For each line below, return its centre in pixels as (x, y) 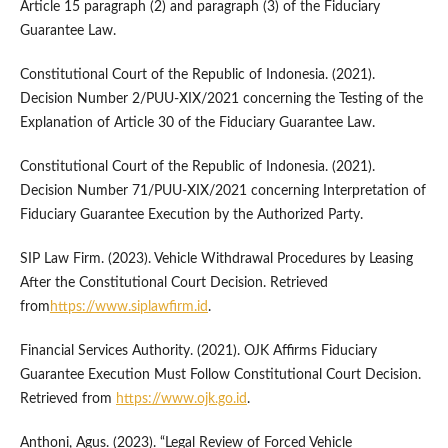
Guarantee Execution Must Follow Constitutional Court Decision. (220, 375)
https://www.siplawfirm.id (128, 307)
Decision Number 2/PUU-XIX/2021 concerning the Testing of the (221, 99)
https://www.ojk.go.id (181, 399)
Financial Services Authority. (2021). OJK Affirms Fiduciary (198, 351)
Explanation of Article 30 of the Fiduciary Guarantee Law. (197, 123)
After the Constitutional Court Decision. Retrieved (173, 283)
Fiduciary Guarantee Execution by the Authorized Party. (191, 215)
